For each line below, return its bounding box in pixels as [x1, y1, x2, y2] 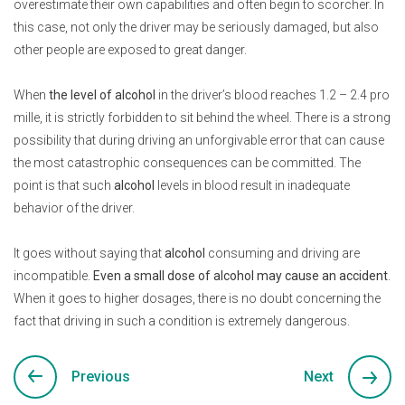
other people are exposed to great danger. [14, 42, 247, 57]
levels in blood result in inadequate [157, 178, 350, 193]
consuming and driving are [205, 246, 360, 260]
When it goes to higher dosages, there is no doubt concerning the [14, 291, 381, 306]
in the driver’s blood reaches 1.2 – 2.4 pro [155, 88, 390, 102]
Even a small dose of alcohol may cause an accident [90, 268, 388, 283]
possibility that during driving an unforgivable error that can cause [14, 133, 384, 147]
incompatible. [14, 268, 90, 283]
